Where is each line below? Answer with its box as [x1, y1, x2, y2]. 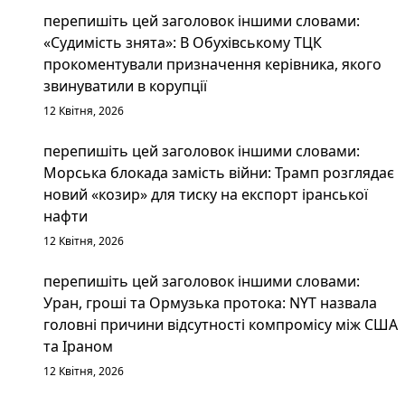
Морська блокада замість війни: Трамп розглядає [43, 162, 394, 183]
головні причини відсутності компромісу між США [43, 314, 398, 334]
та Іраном [43, 335, 113, 356]
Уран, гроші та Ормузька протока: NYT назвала [43, 292, 377, 313]
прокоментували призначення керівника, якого [43, 53, 381, 74]
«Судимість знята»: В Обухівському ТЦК [43, 32, 322, 52]
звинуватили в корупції [43, 75, 207, 96]
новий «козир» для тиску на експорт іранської [43, 184, 368, 204]
